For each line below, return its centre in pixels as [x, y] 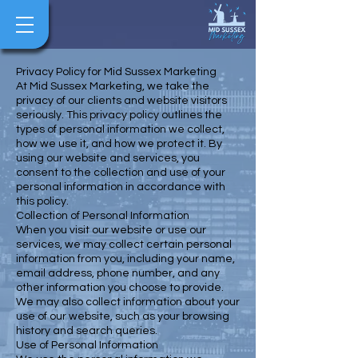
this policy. [42, 201]
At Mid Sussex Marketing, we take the [113, 86]
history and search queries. [87, 331]
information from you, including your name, [125, 259]
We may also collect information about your [128, 302]
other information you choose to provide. [120, 288]
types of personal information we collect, [120, 129]
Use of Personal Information [87, 345]
